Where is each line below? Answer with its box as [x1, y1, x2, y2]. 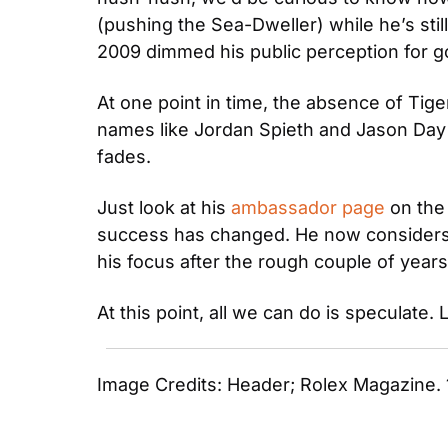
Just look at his [97, 197, 231, 218]
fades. [97, 146, 151, 167]
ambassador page [231, 197, 385, 218]
